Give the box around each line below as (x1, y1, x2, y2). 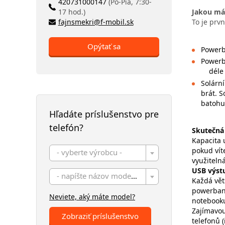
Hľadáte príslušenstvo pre (49, 108, 159, 120)
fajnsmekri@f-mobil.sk (58, 17, 134, 27)
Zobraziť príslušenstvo (62, 211, 139, 221)
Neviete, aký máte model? (49, 192, 135, 201)
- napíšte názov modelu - (131, 171, 137, 181)
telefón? (49, 122, 83, 134)
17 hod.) (58, 7, 85, 17)
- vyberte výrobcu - (57, 147, 122, 157)
